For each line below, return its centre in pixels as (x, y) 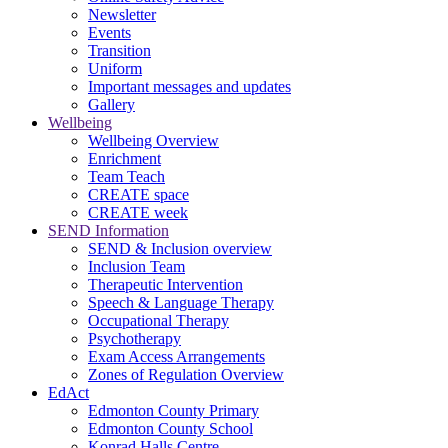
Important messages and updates (189, 86)
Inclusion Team (136, 266)
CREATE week (138, 212)
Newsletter (122, 14)
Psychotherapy (134, 338)
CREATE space (138, 194)
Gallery (111, 104)
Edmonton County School (170, 428)
